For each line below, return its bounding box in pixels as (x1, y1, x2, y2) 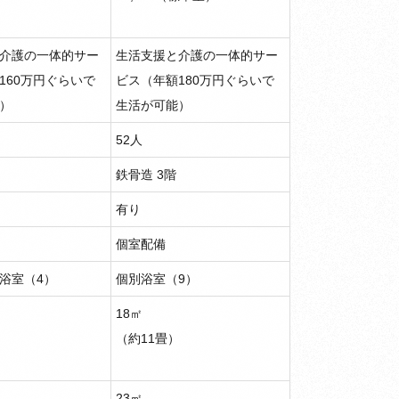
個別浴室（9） (116, 272, 198, 286)
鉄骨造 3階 (116, 167, 176, 182)
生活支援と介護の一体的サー (116, 48, 278, 62)
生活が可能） (116, 98, 191, 112)
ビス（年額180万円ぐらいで (116, 73, 274, 87)
